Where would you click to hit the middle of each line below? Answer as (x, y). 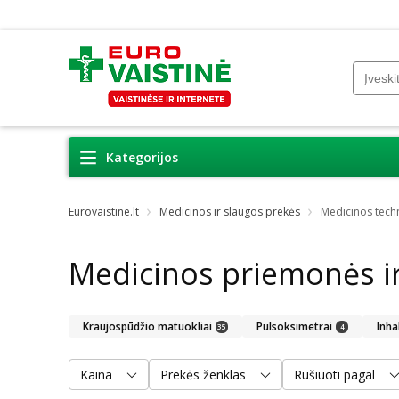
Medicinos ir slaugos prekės (230, 211)
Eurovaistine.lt (104, 211)
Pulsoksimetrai (294, 326)
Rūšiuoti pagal (334, 374)
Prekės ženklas (203, 374)
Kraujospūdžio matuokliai (147, 326)
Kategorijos (142, 157)
